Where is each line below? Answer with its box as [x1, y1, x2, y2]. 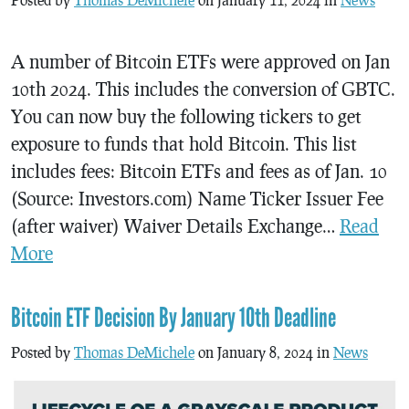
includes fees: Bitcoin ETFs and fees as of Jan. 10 [11, 159, 387, 182]
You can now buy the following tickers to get [11, 104, 362, 127]
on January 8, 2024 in [194, 342, 333, 361]
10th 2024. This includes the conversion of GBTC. [11, 77, 395, 100]
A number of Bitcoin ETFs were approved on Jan [11, 49, 390, 72]
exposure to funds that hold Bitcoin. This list [11, 131, 357, 154]
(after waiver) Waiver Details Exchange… [11, 214, 340, 236]
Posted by [11, 342, 74, 361]
